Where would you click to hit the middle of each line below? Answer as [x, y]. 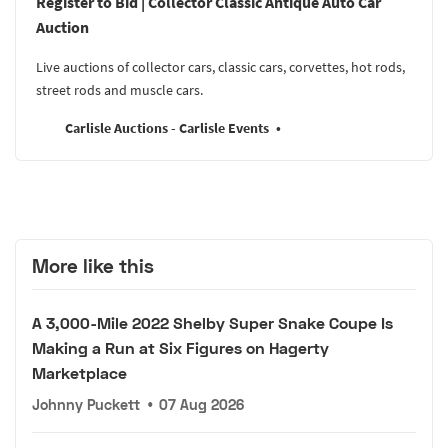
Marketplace [79, 372]
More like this [93, 266]
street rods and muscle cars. [119, 90]
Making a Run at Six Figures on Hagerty [180, 347]
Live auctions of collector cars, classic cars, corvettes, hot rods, [220, 67]
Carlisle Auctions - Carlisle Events [166, 127]
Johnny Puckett [86, 404]
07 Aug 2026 [202, 404]
